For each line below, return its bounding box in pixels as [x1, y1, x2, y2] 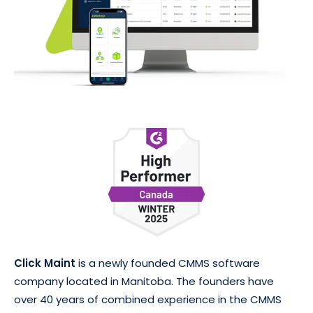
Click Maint [14, 255, 75, 270]
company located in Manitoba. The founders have [14, 273, 274, 289]
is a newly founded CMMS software [75, 255, 260, 270]
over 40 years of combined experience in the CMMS [14, 291, 282, 307]
